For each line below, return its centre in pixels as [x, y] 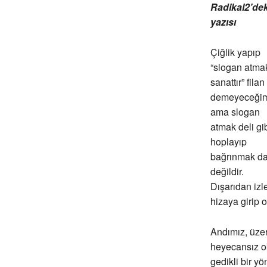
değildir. [227, 172]
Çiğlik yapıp [235, 52]
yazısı [223, 22]
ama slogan [235, 112]
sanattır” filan [237, 82]
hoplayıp [228, 142]
